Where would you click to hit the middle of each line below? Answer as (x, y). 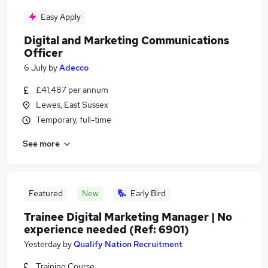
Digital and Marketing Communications (127, 40)
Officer (43, 53)
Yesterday (42, 244)
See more (41, 143)
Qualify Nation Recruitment (128, 244)
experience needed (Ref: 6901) (106, 229)
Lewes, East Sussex (72, 105)
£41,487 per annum (72, 90)
